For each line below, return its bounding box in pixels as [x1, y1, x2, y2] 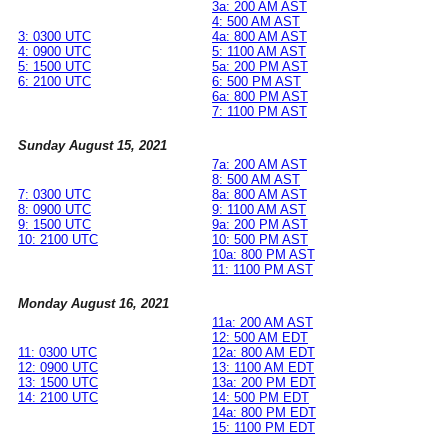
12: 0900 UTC [18, 360, 98, 376]
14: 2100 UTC [18, 390, 98, 406]
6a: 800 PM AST [212, 89, 308, 105]
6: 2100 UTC [18, 74, 91, 90]
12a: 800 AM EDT [212, 345, 315, 361]
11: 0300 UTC [18, 345, 97, 361]
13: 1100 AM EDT [212, 360, 314, 376]
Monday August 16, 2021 [18, 296, 169, 312]
